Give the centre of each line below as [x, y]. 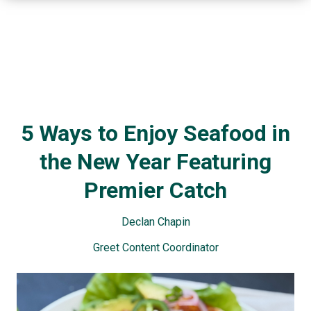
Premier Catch [155, 190]
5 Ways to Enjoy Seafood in [155, 133]
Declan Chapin [155, 222]
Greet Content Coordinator [155, 247]
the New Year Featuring [155, 162]
